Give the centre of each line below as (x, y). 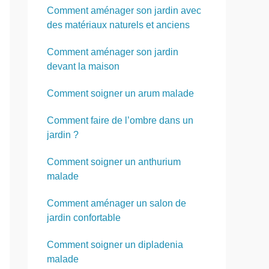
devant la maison (83, 67)
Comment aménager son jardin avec (124, 11)
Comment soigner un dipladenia (115, 245)
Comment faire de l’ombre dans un (120, 121)
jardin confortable (85, 218)
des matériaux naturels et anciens (118, 25)
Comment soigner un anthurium (114, 162)
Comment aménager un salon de (116, 204)
